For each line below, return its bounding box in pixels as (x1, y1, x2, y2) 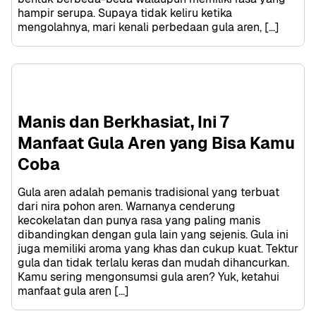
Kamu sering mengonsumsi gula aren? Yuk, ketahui (18, 269, 279, 284)
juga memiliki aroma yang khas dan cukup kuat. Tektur (18, 241, 298, 256)
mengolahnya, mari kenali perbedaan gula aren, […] (18, 19, 279, 35)
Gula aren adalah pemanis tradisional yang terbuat (18, 184, 279, 200)
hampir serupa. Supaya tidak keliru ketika (18, 5, 232, 20)
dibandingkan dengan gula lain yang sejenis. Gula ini (18, 226, 288, 242)
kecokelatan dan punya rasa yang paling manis (18, 212, 260, 228)
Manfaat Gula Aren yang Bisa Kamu (18, 132, 295, 154)
